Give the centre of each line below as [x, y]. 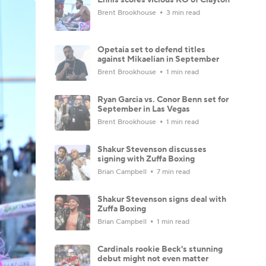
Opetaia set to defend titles [151, 50]
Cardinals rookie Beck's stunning [160, 249]
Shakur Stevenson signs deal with [162, 199]
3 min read [182, 12]
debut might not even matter [153, 259]
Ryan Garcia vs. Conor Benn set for [163, 99]
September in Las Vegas [144, 109]
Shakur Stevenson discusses [152, 149]
